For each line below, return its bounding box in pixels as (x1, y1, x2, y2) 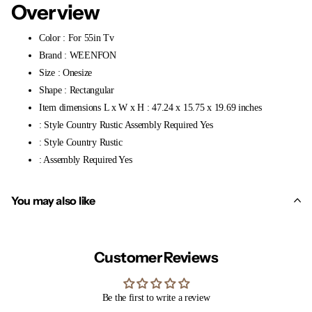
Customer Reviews (94, 248, 218, 266)
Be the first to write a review (102, 292, 210, 303)
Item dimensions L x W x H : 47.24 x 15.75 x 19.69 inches (39, 102, 262, 113)
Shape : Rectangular (39, 84, 114, 95)
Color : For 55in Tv (39, 32, 114, 43)
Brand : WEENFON (39, 49, 116, 61)
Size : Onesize (39, 67, 93, 78)
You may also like (11, 193, 95, 208)
